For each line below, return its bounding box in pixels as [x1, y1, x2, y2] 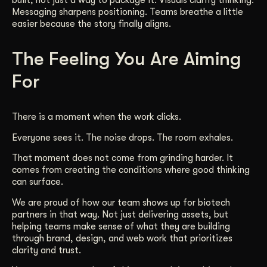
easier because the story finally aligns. [12, 18, 171, 30]
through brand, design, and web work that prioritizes [12, 232, 232, 244]
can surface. [12, 176, 63, 188]
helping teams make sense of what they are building [12, 221, 230, 232]
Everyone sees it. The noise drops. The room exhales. [12, 132, 233, 143]
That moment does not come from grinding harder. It [12, 153, 233, 164]
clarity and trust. [12, 244, 81, 256]
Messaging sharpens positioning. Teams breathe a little [12, 7, 243, 18]
